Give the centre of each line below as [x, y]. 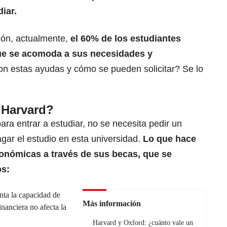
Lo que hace [169, 139]
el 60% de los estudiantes [126, 39]
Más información [112, 204]
